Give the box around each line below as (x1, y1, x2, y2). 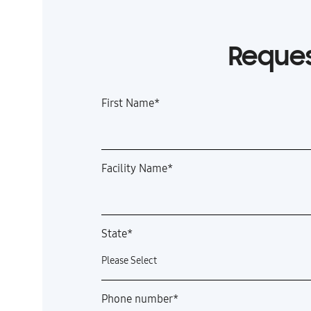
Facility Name (101, 162, 167, 176)
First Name (101, 96, 154, 110)
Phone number (101, 292, 173, 306)
